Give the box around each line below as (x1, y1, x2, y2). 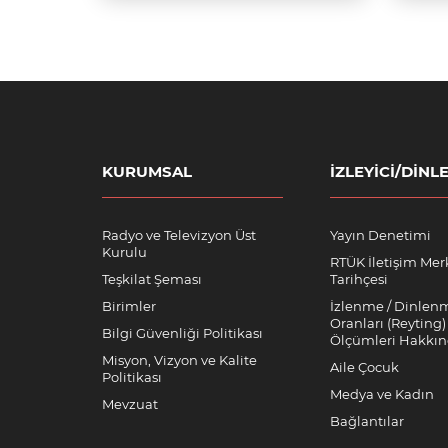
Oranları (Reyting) (330, 315, 446, 331)
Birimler (102, 298, 156, 314)
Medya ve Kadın (330, 386, 434, 402)
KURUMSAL (102, 162, 192, 181)
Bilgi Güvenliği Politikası (102, 325, 263, 341)
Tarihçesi (330, 271, 388, 287)
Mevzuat (102, 396, 158, 412)
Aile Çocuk (330, 359, 399, 375)
